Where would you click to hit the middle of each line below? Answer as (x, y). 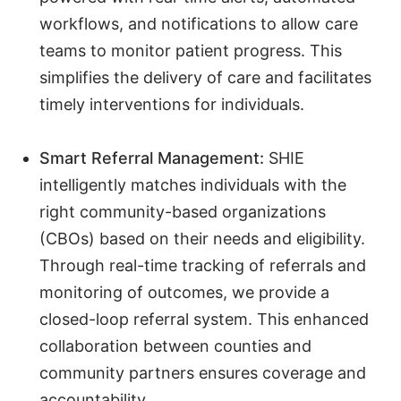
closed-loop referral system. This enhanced (204, 320)
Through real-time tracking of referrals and (203, 266)
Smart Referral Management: (154, 158)
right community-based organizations (183, 212)
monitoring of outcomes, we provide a (184, 293)
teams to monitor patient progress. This (191, 50)
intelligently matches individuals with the (193, 185)
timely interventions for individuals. (172, 104)
